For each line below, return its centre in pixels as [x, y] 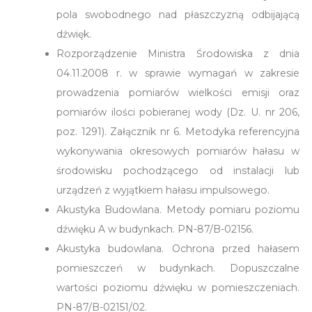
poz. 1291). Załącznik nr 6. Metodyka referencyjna [178, 131]
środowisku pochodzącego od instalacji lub [178, 170]
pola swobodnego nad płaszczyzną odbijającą [178, 14]
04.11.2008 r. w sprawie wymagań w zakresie [178, 73]
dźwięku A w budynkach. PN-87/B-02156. [155, 229]
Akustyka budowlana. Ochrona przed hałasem [178, 248]
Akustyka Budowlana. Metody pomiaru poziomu [178, 209]
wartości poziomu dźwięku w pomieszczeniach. [178, 287]
